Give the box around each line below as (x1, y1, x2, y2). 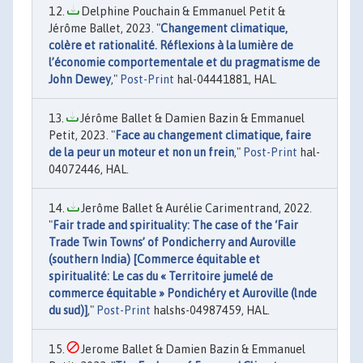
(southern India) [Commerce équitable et (49, 253, 260, 266)
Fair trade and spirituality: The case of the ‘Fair (53, 219, 298, 232)
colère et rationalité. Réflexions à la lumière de (49, 39, 293, 52)
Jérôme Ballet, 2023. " (49, 22, 160, 35)
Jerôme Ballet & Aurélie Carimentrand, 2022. (79, 202, 312, 215)
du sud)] (49, 304, 88, 317)
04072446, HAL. (49, 163, 129, 176)
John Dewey (49, 73, 111, 86)
